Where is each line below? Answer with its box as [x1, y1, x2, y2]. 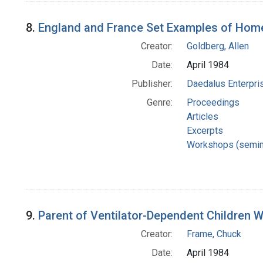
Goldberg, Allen [186, 41, 249, 52]
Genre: [146, 97, 173, 109]
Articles [186, 111, 218, 123]
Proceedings [186, 97, 240, 109]
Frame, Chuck [186, 228, 241, 240]
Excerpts [186, 125, 223, 137]
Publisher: [131, 78, 173, 90]
